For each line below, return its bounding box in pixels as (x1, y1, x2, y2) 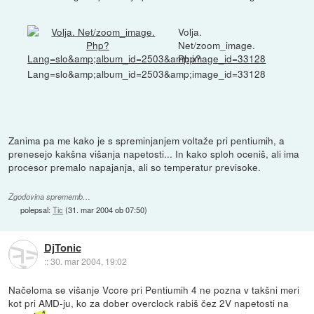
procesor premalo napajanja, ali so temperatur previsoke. (8, 160, 261, 175)
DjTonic (43, 239, 81, 255)
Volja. (178, 24, 203, 39)
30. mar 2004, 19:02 (50, 254, 127, 267)
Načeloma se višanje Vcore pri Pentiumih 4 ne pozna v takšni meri (8, 282, 300, 296)
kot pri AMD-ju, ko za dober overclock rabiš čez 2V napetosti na (8, 295, 289, 310)
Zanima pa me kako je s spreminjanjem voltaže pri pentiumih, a (8, 133, 285, 148)
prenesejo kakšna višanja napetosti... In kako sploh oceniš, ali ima (8, 146, 300, 161)
